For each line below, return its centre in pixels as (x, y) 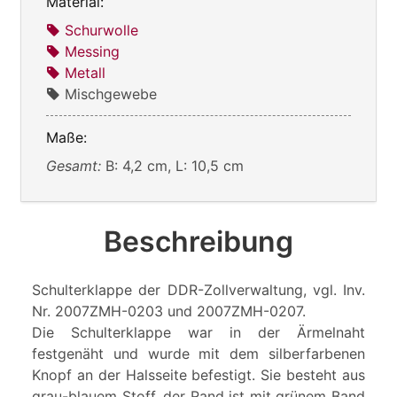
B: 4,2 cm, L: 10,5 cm (175, 165)
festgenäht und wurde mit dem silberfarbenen (198, 353)
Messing (92, 51)
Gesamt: (76, 165)
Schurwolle (101, 30)
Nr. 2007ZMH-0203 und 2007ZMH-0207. (169, 311)
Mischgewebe (111, 93)
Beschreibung (198, 241)
